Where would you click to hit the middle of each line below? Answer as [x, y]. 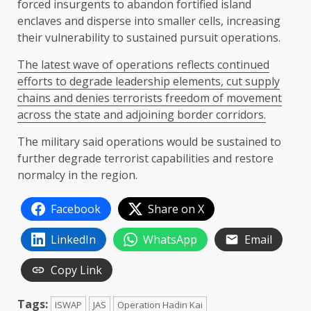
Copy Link [76, 270]
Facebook [76, 209]
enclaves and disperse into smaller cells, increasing [149, 21]
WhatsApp [170, 240]
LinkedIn [73, 240]
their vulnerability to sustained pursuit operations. [149, 38]
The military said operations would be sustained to [149, 142]
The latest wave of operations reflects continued [143, 65]
